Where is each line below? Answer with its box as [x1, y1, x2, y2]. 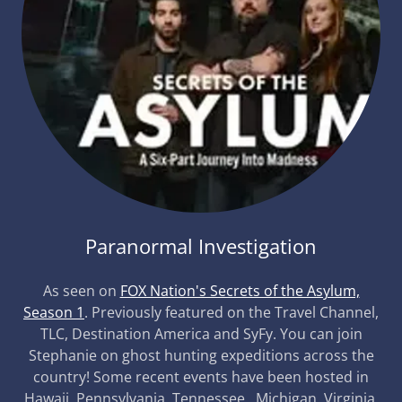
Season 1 [23, 302, 84, 322]
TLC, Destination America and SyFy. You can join [39, 324, 363, 344]
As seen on [42, 281, 120, 301]
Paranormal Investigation [85, 232, 317, 259]
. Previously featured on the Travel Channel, [84, 302, 379, 322]
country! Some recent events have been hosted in [33, 367, 369, 387]
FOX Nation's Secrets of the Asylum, [119, 281, 360, 301]
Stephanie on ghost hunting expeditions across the [28, 345, 374, 365]
